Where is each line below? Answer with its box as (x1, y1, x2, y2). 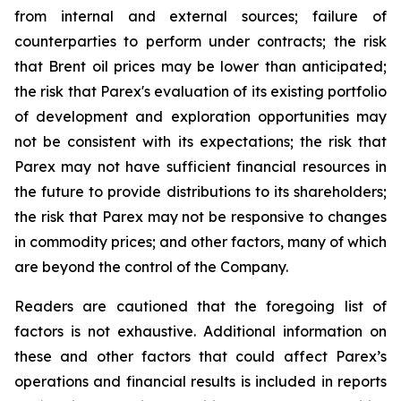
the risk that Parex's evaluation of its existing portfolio (14, 82, 387, 100)
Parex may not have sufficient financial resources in (14, 158, 387, 175)
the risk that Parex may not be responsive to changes (14, 208, 387, 226)
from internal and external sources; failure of (14, 7, 387, 25)
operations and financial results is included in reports (14, 372, 387, 390)
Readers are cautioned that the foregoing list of (14, 297, 387, 315)
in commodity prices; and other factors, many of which (14, 233, 387, 251)
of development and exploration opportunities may (14, 107, 387, 125)
